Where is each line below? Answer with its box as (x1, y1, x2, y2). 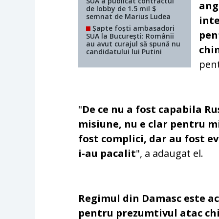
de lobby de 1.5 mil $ (86, 4, 156, 14)
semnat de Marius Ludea (86, 12, 171, 22)
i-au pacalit (78, 147, 136, 160)
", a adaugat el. (136, 147, 204, 160)
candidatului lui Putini (86, 47, 162, 57)
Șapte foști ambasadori (90, 23, 175, 33)
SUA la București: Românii (86, 31, 175, 41)
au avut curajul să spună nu (86, 39, 181, 49)
